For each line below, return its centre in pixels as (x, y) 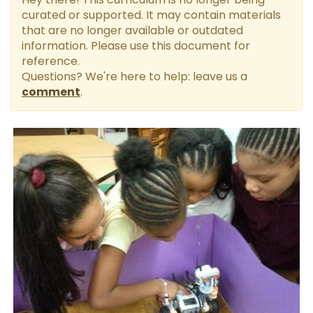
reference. (51, 61)
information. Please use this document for (136, 46)
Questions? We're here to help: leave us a (134, 77)
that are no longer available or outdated (132, 30)
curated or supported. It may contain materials (151, 15)
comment (51, 92)
